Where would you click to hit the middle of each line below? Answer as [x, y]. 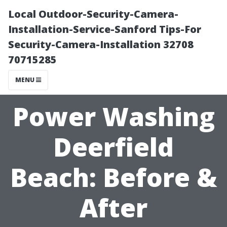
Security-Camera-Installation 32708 [101, 44]
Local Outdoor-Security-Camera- [93, 14]
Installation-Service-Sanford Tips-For [105, 29]
